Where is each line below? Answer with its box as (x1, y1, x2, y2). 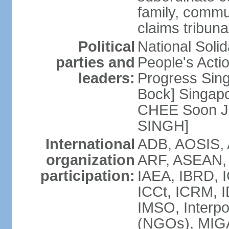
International (45, 136, 135, 152)
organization (45, 152, 135, 168)
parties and (55, 54, 135, 71)
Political (78, 38, 135, 55)
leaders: (78, 70, 135, 86)
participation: (40, 168, 135, 184)
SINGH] (137, 118, 189, 134)
